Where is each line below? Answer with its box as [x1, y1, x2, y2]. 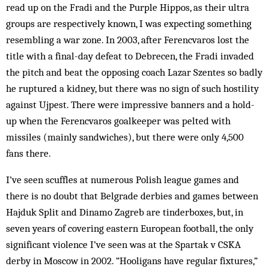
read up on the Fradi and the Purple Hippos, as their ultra [6, 1, 249, 13]
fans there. [6, 147, 51, 159]
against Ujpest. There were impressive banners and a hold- [6, 98, 255, 110]
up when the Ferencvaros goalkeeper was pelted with [6, 115, 231, 127]
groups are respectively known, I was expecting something [6, 17, 252, 29]
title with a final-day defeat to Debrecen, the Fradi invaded [6, 50, 254, 62]
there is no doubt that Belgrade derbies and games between [6, 190, 258, 202]
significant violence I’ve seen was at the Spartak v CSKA [6, 238, 241, 250]
